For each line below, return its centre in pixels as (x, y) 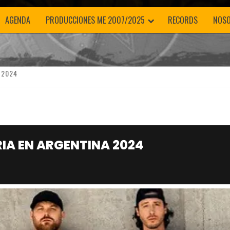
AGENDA (18, 20)
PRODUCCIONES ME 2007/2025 (95, 20)
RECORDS (183, 20)
